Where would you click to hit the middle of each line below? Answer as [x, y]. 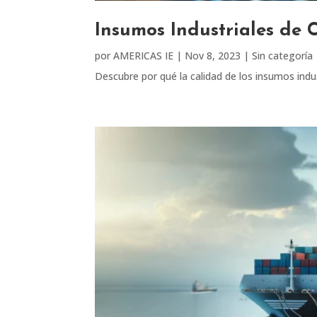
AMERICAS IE [144, 56]
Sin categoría [283, 56]
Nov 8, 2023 [213, 56]
